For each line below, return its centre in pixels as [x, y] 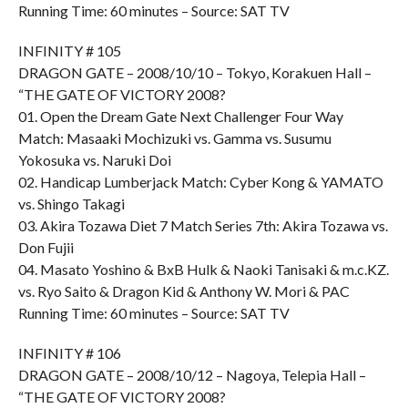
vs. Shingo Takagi [71, 204]
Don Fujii [46, 247]
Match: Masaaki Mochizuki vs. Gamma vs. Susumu [174, 138]
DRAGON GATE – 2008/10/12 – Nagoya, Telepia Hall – [192, 375]
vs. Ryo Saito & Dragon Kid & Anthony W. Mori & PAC [184, 291]
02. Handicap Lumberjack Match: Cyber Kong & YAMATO [200, 182]
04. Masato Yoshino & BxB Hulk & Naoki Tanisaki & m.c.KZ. [203, 269]
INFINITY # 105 [69, 51]
